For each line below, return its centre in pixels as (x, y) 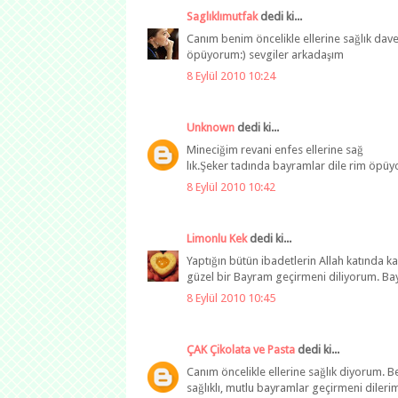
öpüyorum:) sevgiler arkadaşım (265, 54)
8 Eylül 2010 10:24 (231, 76)
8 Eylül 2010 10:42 (231, 187)
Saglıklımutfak (222, 17)
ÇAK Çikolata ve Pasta (241, 350)
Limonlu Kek (217, 239)
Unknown (211, 128)
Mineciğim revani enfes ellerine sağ (275, 149)
